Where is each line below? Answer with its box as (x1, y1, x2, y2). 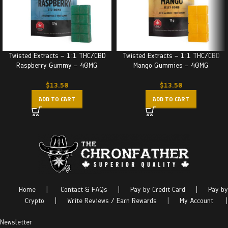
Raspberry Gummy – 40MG (16, 61, 98, 70)
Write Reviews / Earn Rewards (67, 196, 157, 205)
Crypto (25, 196, 44, 205)
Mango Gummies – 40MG (133, 61, 209, 70)
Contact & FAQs (61, 185, 107, 194)
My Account (180, 196, 213, 205)
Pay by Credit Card (130, 185, 185, 194)
